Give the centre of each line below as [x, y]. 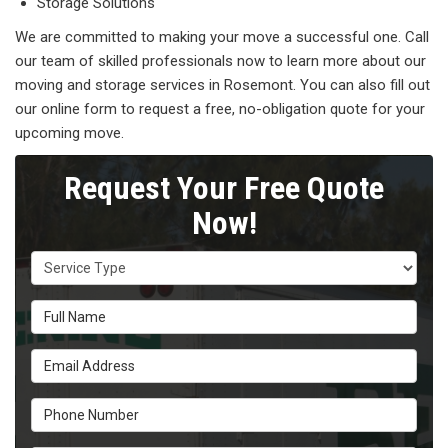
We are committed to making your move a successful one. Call [222, 37]
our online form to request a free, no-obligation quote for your [220, 109]
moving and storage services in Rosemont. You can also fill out [222, 85]
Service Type [76, 260]
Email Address [81, 358]
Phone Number [83, 407]
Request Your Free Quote [224, 188]
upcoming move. [69, 133]
